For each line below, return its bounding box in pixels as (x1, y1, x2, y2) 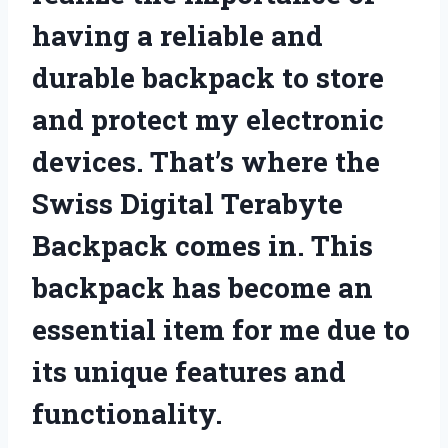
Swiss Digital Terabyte (32, 184, 343, 222)
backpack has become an (32, 268, 373, 306)
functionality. (32, 394, 222, 432)
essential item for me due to (32, 310, 410, 348)
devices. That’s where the (32, 142, 380, 180)
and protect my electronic (32, 100, 384, 138)
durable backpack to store (32, 58, 384, 96)
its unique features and (32, 352, 346, 390)
